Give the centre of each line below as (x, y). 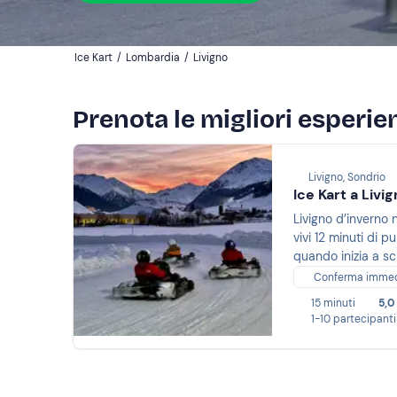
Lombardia (153, 58)
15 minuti (333, 304)
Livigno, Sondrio (347, 178)
